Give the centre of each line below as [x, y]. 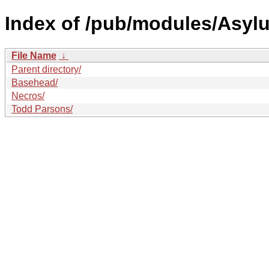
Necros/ [28, 95]
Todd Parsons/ [42, 109]
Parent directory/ [46, 69]
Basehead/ [35, 82]
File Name [34, 55]
